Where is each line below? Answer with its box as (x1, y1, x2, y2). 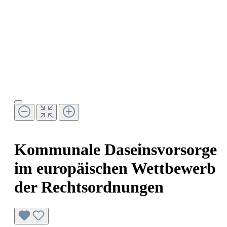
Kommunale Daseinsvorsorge (14, 140, 217, 159)
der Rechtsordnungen (14, 178, 164, 197)
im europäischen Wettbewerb (14, 159, 216, 178)
